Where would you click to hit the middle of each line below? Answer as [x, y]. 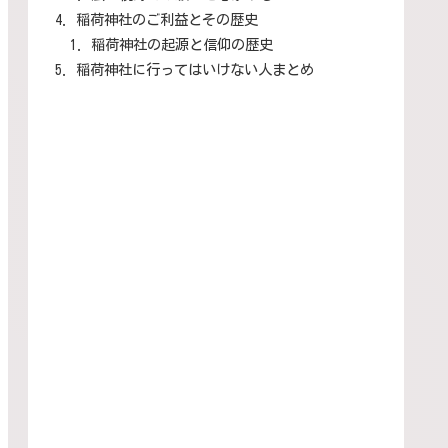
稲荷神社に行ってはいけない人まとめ [195, 69]
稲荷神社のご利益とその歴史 [167, 19]
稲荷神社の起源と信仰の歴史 [181, 44]
